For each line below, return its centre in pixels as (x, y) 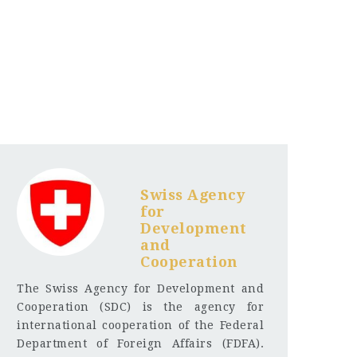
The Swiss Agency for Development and (140, 288)
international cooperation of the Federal (140, 325)
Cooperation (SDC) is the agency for (140, 306)
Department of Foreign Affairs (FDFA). (140, 343)
